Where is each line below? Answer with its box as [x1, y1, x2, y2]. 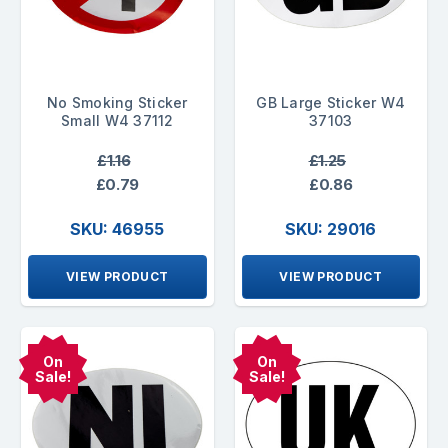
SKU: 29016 [285, 219, 377, 240]
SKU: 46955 [70, 219, 165, 240]
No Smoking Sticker [47, 93, 188, 111]
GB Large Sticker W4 [256, 93, 406, 111]
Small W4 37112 [61, 111, 174, 129]
